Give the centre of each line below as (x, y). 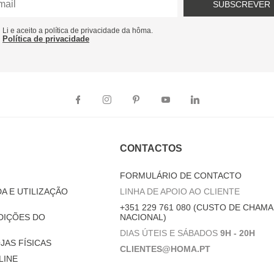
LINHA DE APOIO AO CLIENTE (180, 191)
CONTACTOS (151, 148)
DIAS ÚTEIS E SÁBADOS (168, 233)
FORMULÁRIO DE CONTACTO (180, 176)
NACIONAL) (143, 217)
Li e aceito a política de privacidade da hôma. (78, 31)
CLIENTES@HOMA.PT (165, 249)
